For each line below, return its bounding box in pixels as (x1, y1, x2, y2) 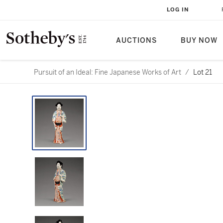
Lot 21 (193, 68, 212, 77)
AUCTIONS (116, 36, 157, 45)
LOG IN (167, 6, 189, 13)
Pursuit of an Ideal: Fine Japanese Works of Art (34, 68, 181, 77)
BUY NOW (181, 36, 218, 45)
